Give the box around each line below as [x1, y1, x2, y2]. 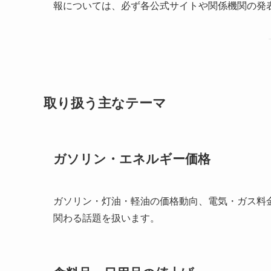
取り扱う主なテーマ [44, 95, 166, 111]
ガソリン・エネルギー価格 [53, 151, 211, 166]
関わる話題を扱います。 [53, 212, 160, 223]
